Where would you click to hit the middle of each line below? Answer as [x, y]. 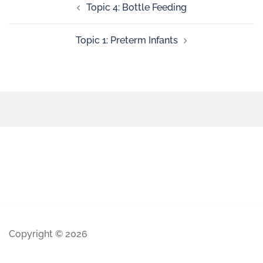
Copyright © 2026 [48, 234]
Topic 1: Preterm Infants [127, 40]
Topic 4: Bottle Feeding [136, 7]
